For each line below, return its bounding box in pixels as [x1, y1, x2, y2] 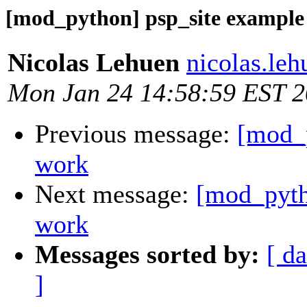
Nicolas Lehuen [8, 48, 180, 77]
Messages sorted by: [35, 240, 260, 269]
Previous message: [35, 119, 237, 149]
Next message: [35, 180, 196, 209]
